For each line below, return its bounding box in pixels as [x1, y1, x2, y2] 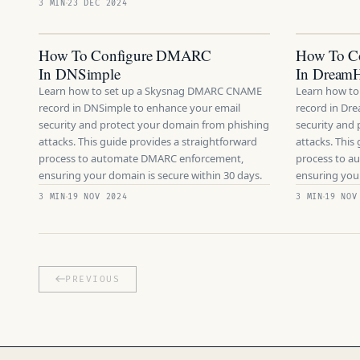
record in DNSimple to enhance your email [39, 100, 240, 115]
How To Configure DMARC [39, 45, 211, 65]
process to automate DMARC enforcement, [39, 151, 243, 166]
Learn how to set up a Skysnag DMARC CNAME [39, 84, 262, 98]
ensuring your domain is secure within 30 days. [39, 168, 262, 182]
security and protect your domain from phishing [39, 117, 269, 132]
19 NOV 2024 [67, 192, 128, 202]
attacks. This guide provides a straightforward [39, 134, 257, 149]
